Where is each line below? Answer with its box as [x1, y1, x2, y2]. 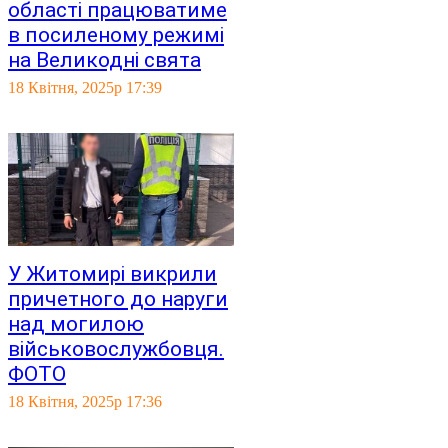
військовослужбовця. [8, 337, 224, 361]
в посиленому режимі [8, 23, 224, 47]
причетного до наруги [8, 287, 228, 311]
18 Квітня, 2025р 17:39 [8, 79, 162, 96]
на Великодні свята [8, 48, 201, 72]
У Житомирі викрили [8, 262, 217, 286]
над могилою [8, 312, 144, 336]
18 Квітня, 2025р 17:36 [8, 393, 162, 410]
